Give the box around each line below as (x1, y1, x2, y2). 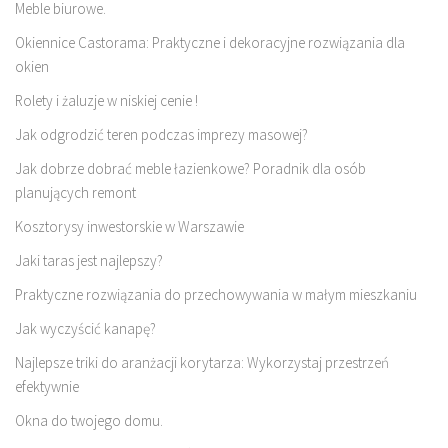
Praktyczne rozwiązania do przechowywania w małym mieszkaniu (15, 284, 417, 304)
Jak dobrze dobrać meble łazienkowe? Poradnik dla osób (15, 158, 366, 178)
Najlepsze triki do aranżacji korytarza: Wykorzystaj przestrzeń (15, 352, 389, 372)
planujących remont (15, 182, 136, 202)
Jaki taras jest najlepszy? (15, 250, 163, 270)
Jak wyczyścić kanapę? (15, 318, 156, 338)
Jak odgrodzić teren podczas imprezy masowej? (15, 124, 308, 144)
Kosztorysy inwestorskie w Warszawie (15, 216, 244, 236)
